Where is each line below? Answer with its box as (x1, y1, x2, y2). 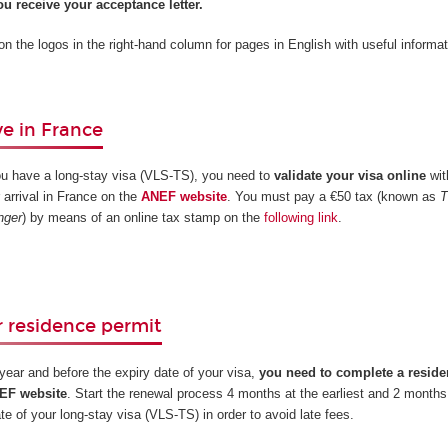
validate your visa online (274, 168, 427, 184)
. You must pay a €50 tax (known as (227, 189, 441, 205)
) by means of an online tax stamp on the (22, 210, 265, 226)
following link (264, 210, 339, 226)
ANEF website (141, 189, 228, 205)
